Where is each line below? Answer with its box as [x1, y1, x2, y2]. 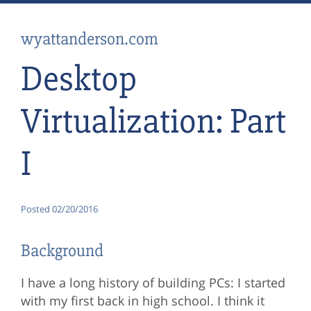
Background [20, 239, 103, 262]
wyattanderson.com [20, 27, 158, 50]
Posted [20, 203, 52, 216]
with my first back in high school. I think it [20, 292, 264, 310]
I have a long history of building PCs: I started [20, 274, 285, 292]
